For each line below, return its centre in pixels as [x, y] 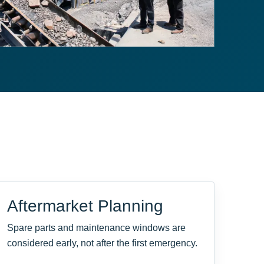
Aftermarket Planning [85, 206]
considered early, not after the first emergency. [102, 243]
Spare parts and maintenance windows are [96, 228]
